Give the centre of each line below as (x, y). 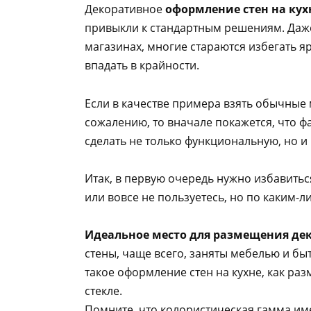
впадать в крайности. (142, 66)
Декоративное (125, 9)
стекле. (103, 291)
